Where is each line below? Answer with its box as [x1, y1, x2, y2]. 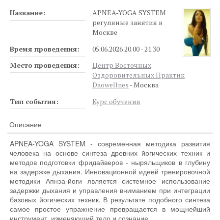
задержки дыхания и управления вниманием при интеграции [10, 185, 210, 195]
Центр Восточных [92, 60, 151, 70]
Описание [9, 119, 42, 129]
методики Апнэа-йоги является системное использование [10, 176, 210, 186]
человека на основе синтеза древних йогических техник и [10, 148, 210, 158]
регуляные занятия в [92, 18, 163, 27]
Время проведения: [10, 44, 80, 54]
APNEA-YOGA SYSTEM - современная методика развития [10, 138, 210, 149]
